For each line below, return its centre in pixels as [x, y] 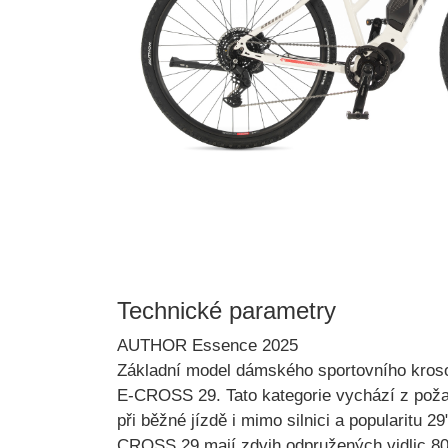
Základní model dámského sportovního [264, 370]
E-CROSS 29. [169, 395]
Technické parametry [226, 310]
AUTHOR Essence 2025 [207, 345]
